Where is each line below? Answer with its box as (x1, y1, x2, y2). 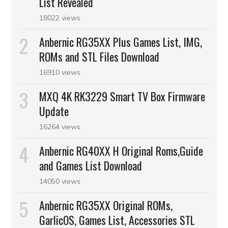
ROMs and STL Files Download (39, 48, 160, 65)
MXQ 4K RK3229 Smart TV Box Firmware (39, 88, 206, 104)
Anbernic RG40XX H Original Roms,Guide (39, 142, 204, 159)
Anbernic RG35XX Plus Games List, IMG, (39, 33, 203, 50)
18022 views (39, 13, 81, 22)
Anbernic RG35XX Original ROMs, (39, 196, 173, 213)
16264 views (39, 122, 81, 131)
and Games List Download (39, 157, 142, 174)
